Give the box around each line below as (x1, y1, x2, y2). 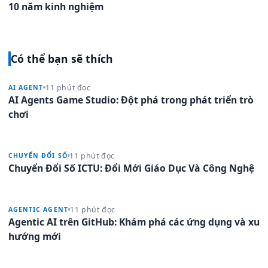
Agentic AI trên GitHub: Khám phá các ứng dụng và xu (8, 215, 260, 229)
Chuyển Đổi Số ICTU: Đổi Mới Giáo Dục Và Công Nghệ (8, 161, 254, 175)
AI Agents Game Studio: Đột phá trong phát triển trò (8, 93, 254, 106)
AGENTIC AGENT (8, 205, 68, 214)
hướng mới (8, 229, 61, 243)
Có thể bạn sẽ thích (10, 51, 113, 66)
